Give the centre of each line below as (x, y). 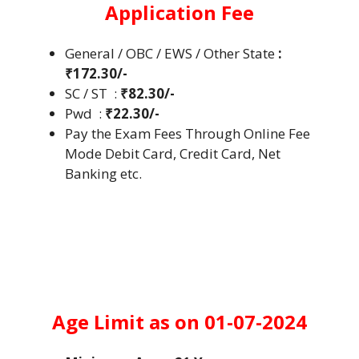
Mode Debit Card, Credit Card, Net (173, 153)
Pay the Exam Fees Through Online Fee (188, 133)
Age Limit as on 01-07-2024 (179, 322)
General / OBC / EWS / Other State (171, 53)
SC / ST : (93, 93)
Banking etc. (103, 173)
